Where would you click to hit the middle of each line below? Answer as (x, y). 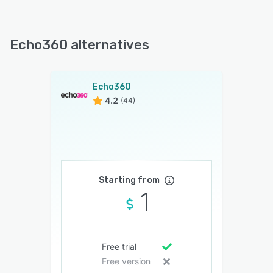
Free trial (119, 247)
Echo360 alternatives (80, 45)
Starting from (129, 180)
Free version (126, 261)
